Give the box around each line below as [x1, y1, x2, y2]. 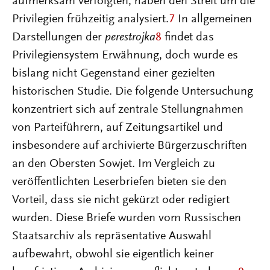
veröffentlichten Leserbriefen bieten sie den [12, 176, 227, 188]
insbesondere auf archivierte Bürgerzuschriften [12, 140, 247, 152]
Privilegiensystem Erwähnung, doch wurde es [12, 49, 238, 61]
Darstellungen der [12, 31, 105, 43]
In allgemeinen [175, 13, 252, 25]
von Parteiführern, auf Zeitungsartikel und [12, 122, 223, 134]
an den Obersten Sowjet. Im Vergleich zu [12, 158, 215, 170]
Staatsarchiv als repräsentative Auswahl [12, 230, 212, 242]
